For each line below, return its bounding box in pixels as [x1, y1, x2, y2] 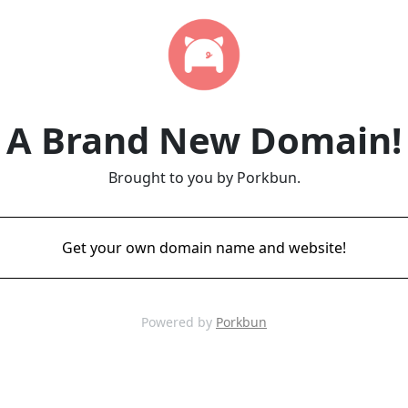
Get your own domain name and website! [62, 238, 346, 258]
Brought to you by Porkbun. [107, 168, 301, 188]
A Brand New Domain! [6, 115, 402, 165]
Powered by [141, 313, 216, 331]
